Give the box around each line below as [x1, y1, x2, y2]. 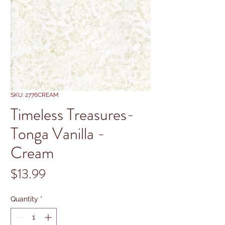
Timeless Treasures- [11, 102, 134, 126]
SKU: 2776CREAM [11, 91, 59, 98]
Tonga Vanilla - [11, 122, 105, 145]
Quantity [11, 194, 38, 203]
